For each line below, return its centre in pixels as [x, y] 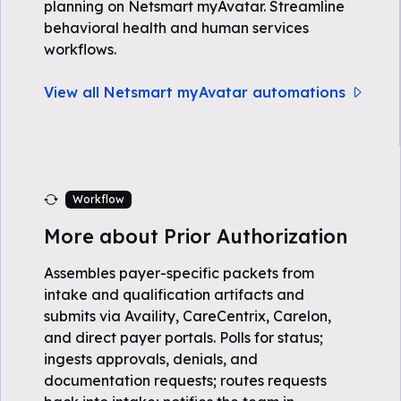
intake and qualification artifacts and [174, 294]
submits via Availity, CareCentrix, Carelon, [188, 316]
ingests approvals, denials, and [151, 359]
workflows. [80, 49]
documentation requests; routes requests [185, 380]
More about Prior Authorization [196, 236]
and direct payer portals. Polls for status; [183, 337]
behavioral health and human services [176, 28]
